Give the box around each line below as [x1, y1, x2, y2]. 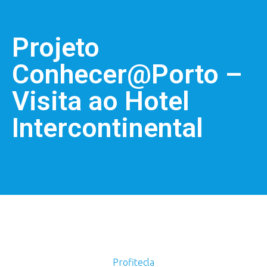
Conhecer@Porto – [12, 58, 243, 90]
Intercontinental [12, 111, 203, 144]
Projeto [12, 31, 100, 63]
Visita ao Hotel [12, 85, 190, 117]
